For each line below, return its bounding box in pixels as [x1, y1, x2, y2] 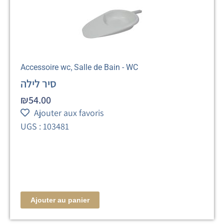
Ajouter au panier [30, 195, 90, 204]
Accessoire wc [20, 62, 71, 72]
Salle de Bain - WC [74, 62, 138, 72]
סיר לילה [20, 76, 57, 90]
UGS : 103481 [20, 120, 69, 132]
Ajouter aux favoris [34, 106, 104, 118]
